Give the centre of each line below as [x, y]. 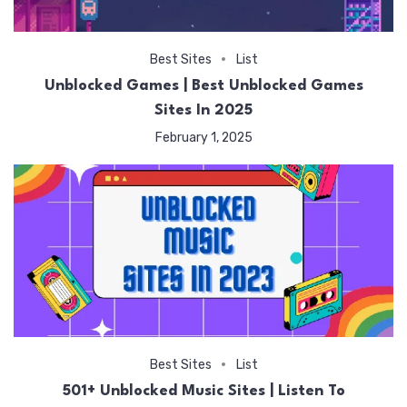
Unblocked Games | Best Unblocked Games [203, 85]
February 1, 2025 [203, 137]
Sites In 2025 [203, 110]
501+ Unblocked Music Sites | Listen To [203, 391]
